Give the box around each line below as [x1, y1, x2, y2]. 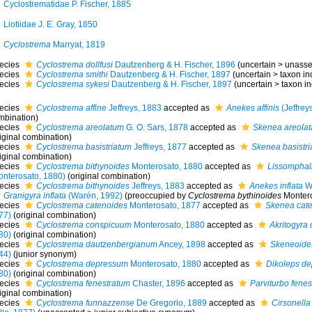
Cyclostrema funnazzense [36, 298, 134, 308]
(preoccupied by [124, 191, 188, 201]
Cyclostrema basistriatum [36, 142, 132, 152]
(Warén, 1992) [65, 191, 123, 201]
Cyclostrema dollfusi [36, 60, 113, 70]
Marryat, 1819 [50, 40, 105, 49]
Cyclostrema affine [36, 103, 107, 113]
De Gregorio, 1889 [134, 298, 207, 308]
